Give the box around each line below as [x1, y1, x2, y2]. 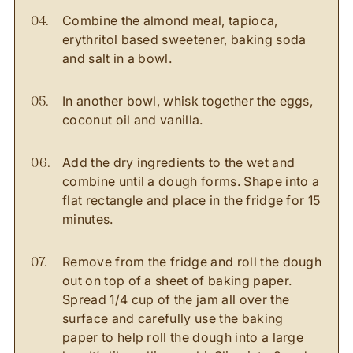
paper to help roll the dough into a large [62, 329, 304, 345]
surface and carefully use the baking [62, 310, 284, 326]
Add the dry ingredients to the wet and [62, 154, 295, 170]
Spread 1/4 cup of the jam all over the [62, 292, 290, 307]
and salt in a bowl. [62, 50, 173, 66]
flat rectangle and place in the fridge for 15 [62, 192, 321, 208]
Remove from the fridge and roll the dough [62, 254, 322, 269]
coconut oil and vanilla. [62, 112, 203, 128]
